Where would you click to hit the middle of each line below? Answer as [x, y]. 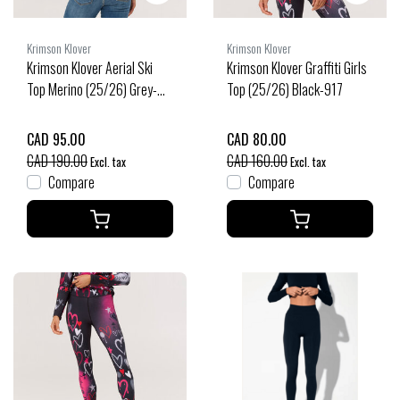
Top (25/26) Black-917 [285, 89]
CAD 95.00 [56, 139]
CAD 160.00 [257, 160]
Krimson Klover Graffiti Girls [297, 67]
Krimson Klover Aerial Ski [90, 67]
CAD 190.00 [57, 160]
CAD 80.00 [257, 139]
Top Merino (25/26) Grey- [92, 89]
